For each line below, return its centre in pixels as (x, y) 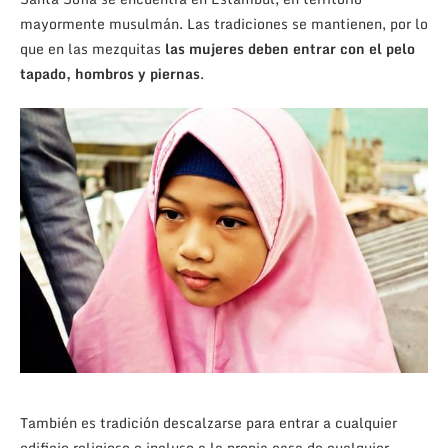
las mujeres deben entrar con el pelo (288, 49)
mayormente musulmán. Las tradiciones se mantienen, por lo (224, 24)
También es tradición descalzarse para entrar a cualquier (208, 422)
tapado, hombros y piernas (110, 74)
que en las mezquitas (90, 49)
